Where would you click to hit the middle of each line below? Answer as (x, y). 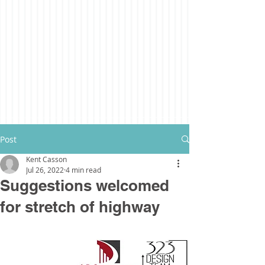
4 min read (83, 170)
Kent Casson (46, 159)
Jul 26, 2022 (45, 170)
